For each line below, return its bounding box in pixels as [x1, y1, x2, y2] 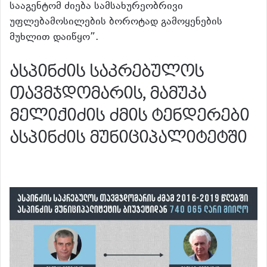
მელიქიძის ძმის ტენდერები [10, 105, 249, 126]
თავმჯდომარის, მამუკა [10, 83, 206, 104]
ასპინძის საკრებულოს [10, 61, 204, 82]
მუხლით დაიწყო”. [10, 30, 98, 46]
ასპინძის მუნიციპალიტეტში [10, 127, 247, 148]
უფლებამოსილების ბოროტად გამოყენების [10, 14, 222, 30]
